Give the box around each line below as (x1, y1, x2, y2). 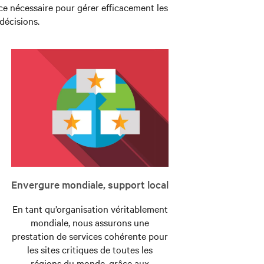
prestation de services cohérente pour (12, 229, 169, 243)
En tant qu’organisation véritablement (12, 202, 168, 216)
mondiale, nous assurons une (31, 216, 150, 229)
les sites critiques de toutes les (27, 243, 153, 256)
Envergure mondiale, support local (11, 177, 169, 192)
